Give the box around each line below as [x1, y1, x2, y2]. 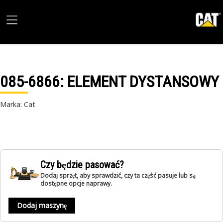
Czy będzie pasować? [40, 159, 124, 171]
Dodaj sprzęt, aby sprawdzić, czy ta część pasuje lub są [40, 171, 196, 180]
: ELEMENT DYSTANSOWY [60, 72, 219, 91]
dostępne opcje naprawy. [40, 179, 112, 188]
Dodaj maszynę [17, 201, 67, 210]
